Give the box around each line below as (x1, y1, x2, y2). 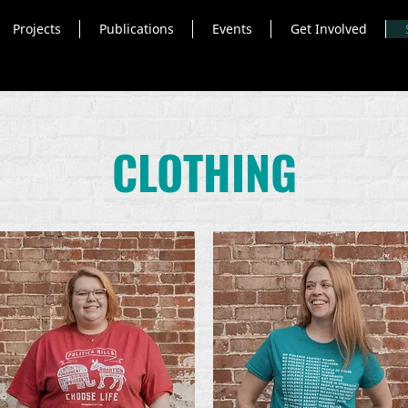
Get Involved (290, 20, 367, 37)
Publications (98, 20, 174, 37)
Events (211, 20, 252, 37)
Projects (12, 20, 61, 37)
